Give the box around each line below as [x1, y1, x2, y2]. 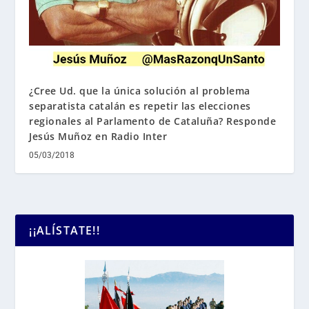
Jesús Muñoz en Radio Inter [29, 129, 168, 143]
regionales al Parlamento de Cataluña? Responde [29, 114, 277, 128]
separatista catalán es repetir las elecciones [29, 99, 251, 112]
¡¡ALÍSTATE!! [29, 222, 100, 238]
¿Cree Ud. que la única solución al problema [29, 83, 250, 97]
